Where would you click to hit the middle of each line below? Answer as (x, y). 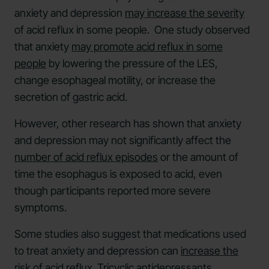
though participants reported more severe (113, 190)
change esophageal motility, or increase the (115, 80)
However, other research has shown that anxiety (128, 123)
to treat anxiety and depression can (98, 250)
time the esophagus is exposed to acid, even (118, 174)
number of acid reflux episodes (86, 157)
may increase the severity (185, 13)
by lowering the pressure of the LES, (132, 63)
